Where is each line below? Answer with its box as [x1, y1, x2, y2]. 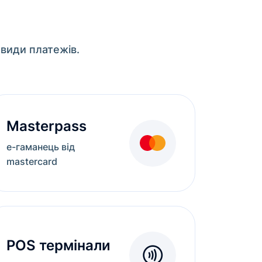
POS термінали [6, 236, 111, 254]
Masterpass [6, 118, 87, 135]
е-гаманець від [6, 141, 75, 153]
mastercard [6, 156, 57, 167]
